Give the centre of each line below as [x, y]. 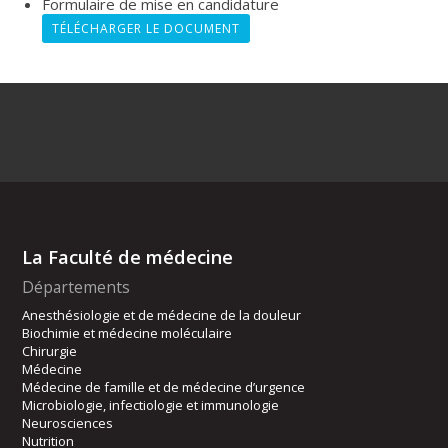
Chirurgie [50, 350]
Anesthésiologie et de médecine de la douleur [162, 314]
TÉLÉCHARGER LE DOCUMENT [146, 28]
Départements [76, 286]
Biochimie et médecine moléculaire [127, 332]
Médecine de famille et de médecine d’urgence [164, 386]
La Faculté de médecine [128, 256]
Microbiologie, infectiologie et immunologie [151, 404]
